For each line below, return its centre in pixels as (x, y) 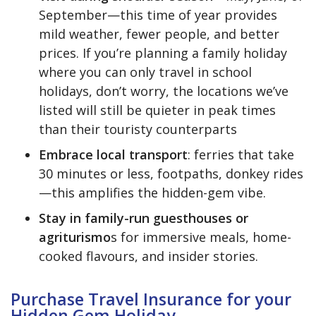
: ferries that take (241, 154)
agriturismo (75, 237)
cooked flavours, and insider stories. (148, 256)
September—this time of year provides (158, 14)
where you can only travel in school (145, 72)
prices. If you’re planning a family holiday (163, 53)
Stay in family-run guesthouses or (144, 218)
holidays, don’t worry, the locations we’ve (164, 91)
